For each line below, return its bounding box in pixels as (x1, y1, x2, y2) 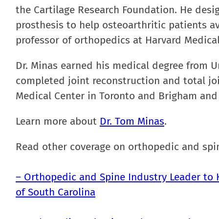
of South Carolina (16, 186, 95, 198)
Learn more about (16, 115, 100, 128)
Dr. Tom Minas (100, 115, 164, 128)
